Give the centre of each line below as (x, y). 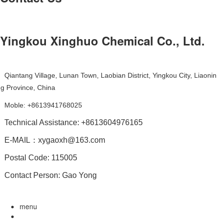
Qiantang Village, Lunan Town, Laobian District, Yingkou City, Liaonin (110, 75)
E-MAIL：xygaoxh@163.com (56, 140)
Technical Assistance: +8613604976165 (74, 122)
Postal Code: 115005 (41, 157)
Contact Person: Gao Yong (50, 175)
